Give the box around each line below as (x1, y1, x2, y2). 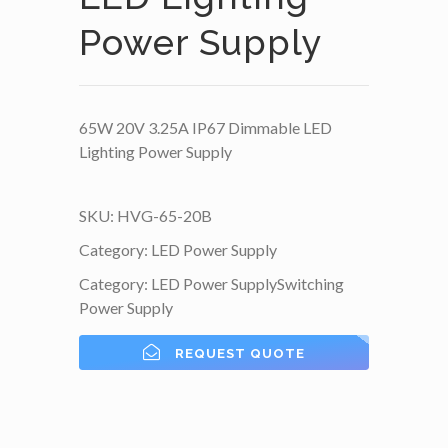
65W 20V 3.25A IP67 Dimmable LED (79, 117, 332, 137)
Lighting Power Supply (79, 141, 232, 161)
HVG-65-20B (117, 205, 212, 225)
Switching (277, 273, 344, 293)
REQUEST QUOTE (175, 346, 305, 362)
